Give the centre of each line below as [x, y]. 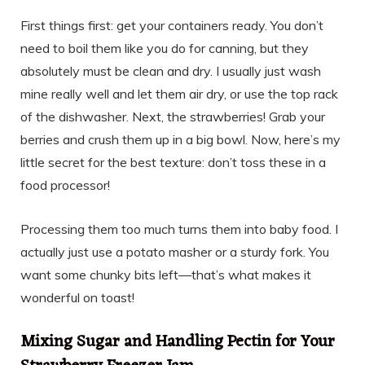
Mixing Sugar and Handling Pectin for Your [178, 343]
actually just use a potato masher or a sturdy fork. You [175, 252]
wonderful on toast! [77, 298]
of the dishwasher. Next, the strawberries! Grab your [173, 117]
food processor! [65, 185]
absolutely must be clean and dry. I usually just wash [171, 71]
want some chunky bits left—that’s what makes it [166, 275]
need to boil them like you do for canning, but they [165, 48]
